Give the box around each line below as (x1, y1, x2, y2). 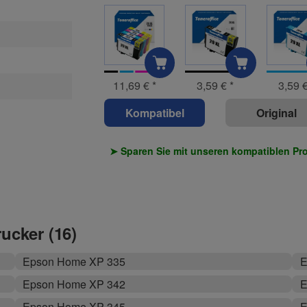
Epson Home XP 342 (22, 276, 125, 293)
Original (256, 104, 297, 121)
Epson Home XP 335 (22, 254, 125, 270)
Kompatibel (125, 104, 184, 121)
